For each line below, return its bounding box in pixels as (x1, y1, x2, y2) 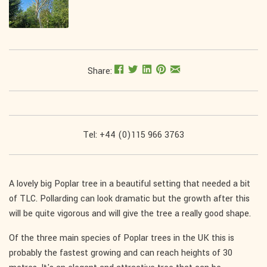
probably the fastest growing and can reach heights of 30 (9, 247, 232, 260)
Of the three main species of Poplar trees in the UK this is (9, 232, 234, 245)
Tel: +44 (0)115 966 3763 (83, 129, 184, 142)
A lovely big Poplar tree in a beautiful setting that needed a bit (9, 178, 250, 191)
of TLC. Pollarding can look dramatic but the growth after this (9, 193, 250, 206)
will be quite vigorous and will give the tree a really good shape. (9, 207, 251, 221)
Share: (87, 65, 114, 78)
